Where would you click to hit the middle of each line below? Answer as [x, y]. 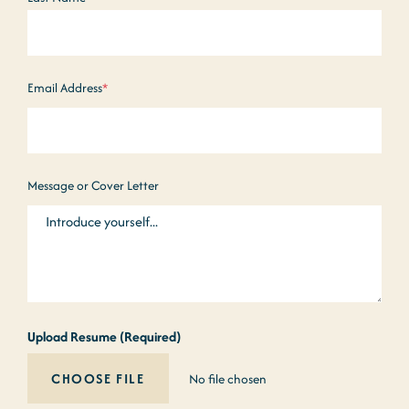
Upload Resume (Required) [104, 337]
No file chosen [227, 378]
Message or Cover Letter [93, 186]
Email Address [65, 88]
